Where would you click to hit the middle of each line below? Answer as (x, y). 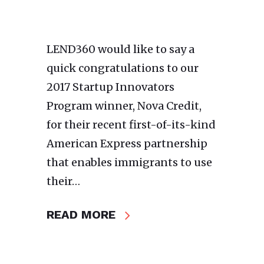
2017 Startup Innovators (110, 87)
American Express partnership (127, 144)
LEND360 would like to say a (121, 49)
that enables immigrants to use (129, 163)
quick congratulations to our (123, 68)
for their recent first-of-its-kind (131, 125)
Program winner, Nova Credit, (124, 106)
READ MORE (81, 215)
